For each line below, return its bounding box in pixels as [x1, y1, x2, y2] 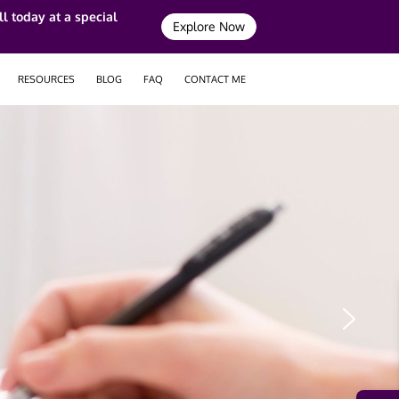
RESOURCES [18, 73, 75, 85]
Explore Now [173, 19, 245, 34]
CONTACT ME [184, 73, 246, 85]
